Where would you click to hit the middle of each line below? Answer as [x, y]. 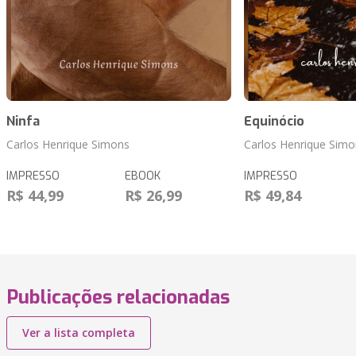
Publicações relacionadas [118, 298]
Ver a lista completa [79, 333]
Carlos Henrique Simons [68, 145]
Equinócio [274, 122]
